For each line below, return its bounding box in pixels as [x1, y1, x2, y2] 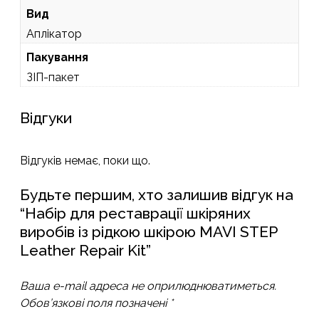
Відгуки [20, 109, 72, 127]
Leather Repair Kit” [20, 241, 151, 260]
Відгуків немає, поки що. [20, 154, 150, 168]
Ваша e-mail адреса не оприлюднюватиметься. [20, 279, 276, 293]
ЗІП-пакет [26, 70, 80, 85]
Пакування [26, 51, 88, 65]
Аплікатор [26, 27, 82, 41]
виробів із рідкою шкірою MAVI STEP [20, 223, 277, 241]
